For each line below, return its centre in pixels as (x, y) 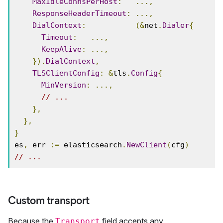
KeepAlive (61, 49)
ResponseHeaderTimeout (79, 13)
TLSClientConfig (66, 73)
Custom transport (49, 200)
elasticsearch (91, 145)
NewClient (147, 145)
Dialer (176, 25)
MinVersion (64, 85)
